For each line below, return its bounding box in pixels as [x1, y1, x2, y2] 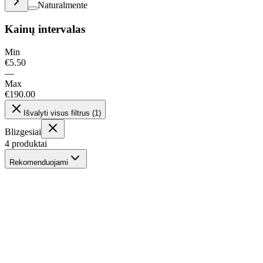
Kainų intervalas [5, 22, 85, 35]
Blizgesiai [5, 126, 41, 137]
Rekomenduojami [9, 157, 68, 167]
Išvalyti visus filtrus [23, 108, 90, 117]
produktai [12, 138, 47, 149]
